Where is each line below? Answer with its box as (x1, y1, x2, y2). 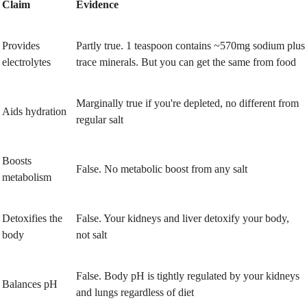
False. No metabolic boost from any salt (76, 163, 247, 175)
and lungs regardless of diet (76, 286, 194, 299)
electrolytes (2, 56, 51, 69)
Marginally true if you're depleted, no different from (76, 97, 299, 110)
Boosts (2, 155, 32, 167)
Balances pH (2, 278, 58, 291)
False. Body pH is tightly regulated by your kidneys (76, 270, 299, 282)
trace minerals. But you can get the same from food (76, 56, 296, 69)
